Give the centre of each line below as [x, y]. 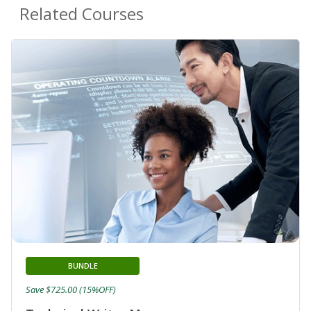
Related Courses [82, 13]
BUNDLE [83, 266]
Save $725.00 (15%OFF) [71, 290]
